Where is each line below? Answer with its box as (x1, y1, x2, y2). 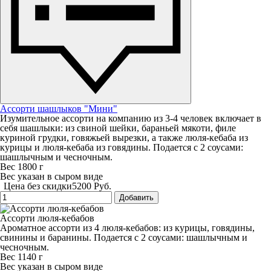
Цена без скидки (4, 180, 72, 191)
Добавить (119, 192, 154, 202)
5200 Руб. (72, 180, 111, 191)
